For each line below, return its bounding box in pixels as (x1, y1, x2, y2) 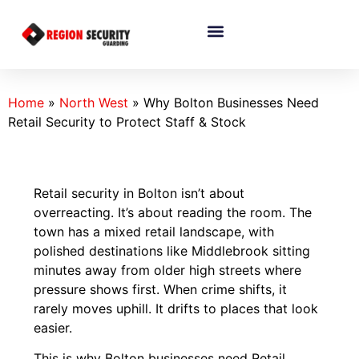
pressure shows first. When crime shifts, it (34, 281, 288, 298)
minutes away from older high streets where (34, 262, 302, 279)
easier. (34, 320, 73, 337)
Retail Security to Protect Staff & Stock (8, 114, 246, 131)
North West (59, 95, 128, 111)
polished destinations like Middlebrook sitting (34, 243, 311, 260)
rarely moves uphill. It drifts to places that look (34, 301, 319, 317)
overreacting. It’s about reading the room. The (34, 204, 313, 221)
